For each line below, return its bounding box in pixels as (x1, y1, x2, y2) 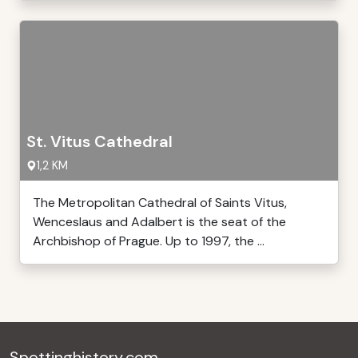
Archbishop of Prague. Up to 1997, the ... (33, 233, 265, 249)
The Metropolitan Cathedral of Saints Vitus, (33, 194, 287, 211)
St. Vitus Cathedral (26, 131, 173, 152)
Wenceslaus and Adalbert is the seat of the (33, 213, 286, 230)
